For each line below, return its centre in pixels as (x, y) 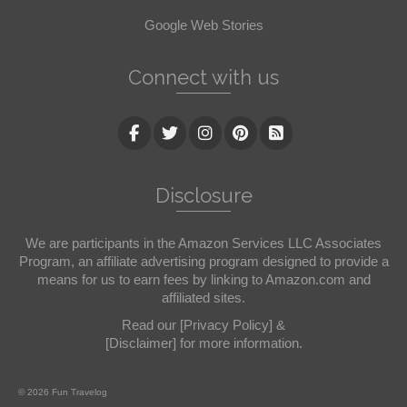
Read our (151, 324)
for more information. (239, 342)
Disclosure (203, 195)
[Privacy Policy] (226, 324)
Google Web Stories (203, 25)
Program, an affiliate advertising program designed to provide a (203, 261)
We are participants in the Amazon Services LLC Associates (203, 243)
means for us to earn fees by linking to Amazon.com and (203, 279)
